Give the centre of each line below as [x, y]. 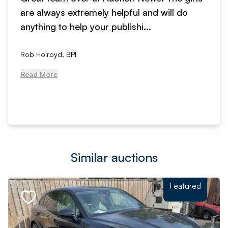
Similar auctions [114, 157]
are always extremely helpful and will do [104, 12]
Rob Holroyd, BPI [48, 54]
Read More [39, 74]
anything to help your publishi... [86, 26]
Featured [185, 186]
